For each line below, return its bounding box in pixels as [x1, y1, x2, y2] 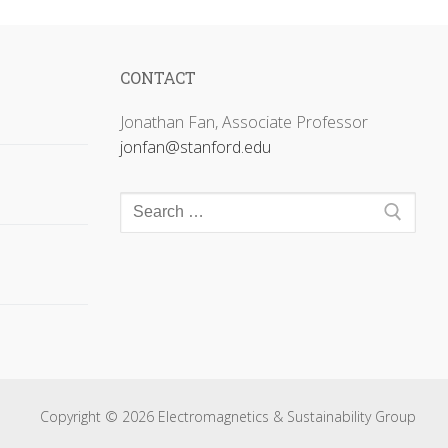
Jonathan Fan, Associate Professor [120, 110, 368, 133]
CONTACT [120, 66, 196, 88]
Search [119, 191, 169, 214]
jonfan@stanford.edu [120, 135, 271, 158]
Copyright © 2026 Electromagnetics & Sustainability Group [40, 407, 416, 427]
